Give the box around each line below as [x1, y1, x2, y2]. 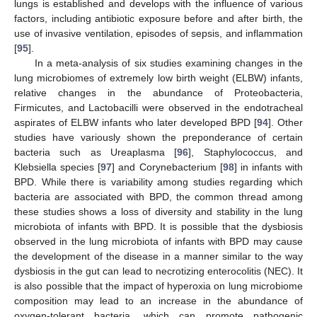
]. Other [268, 116, 303, 128]
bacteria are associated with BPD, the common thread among [14, 190, 303, 202]
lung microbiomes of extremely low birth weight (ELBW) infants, [14, 71, 303, 83]
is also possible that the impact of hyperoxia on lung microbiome [14, 279, 303, 292]
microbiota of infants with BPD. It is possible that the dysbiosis [14, 220, 303, 232]
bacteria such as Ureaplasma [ [14, 146, 178, 158]
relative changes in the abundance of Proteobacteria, [14, 86, 303, 98]
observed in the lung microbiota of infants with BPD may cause [14, 235, 303, 247]
